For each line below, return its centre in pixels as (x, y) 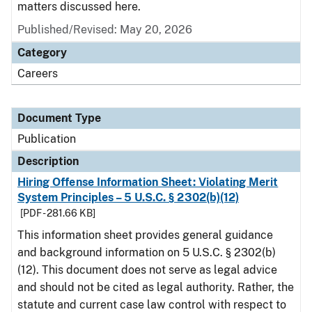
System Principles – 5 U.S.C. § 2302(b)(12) (128, 197)
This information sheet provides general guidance (145, 235)
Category (42, 53)
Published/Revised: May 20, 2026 (105, 30)
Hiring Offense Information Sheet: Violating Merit (148, 182)
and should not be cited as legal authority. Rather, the (156, 287)
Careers (38, 73)
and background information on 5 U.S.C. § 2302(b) (147, 252)
